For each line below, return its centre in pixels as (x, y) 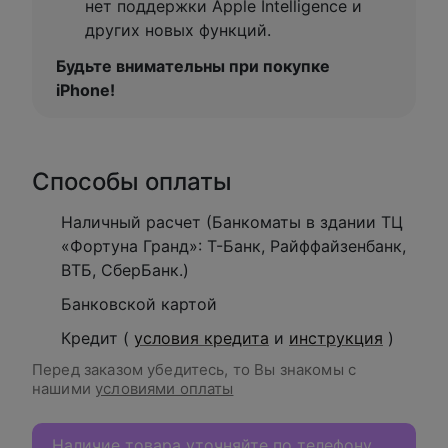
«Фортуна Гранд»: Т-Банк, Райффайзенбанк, (233, 246)
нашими (64, 388)
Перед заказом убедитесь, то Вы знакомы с (194, 369)
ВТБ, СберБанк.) (125, 270)
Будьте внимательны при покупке (193, 66)
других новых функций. (178, 30)
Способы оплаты (132, 181)
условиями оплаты (164, 388)
